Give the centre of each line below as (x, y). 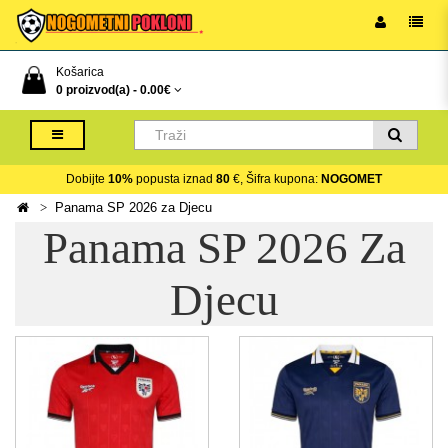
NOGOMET (351, 179)
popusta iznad (174, 179)
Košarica (80, 72)
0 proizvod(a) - (98, 90)
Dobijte (87, 179)
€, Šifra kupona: (275, 179)
